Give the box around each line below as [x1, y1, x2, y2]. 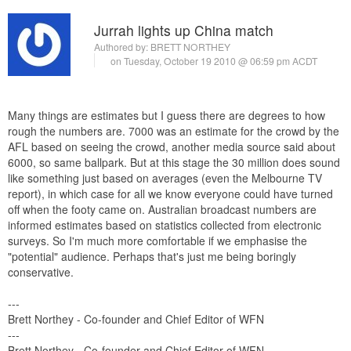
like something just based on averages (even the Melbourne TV [8, 169, 322, 186]
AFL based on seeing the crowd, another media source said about [8, 138, 335, 154]
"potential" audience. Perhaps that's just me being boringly [8, 248, 296, 264]
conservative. [8, 263, 74, 280]
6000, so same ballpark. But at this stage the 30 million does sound [8, 154, 340, 170]
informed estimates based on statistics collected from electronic [8, 216, 321, 233]
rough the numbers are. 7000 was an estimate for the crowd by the [8, 122, 339, 139]
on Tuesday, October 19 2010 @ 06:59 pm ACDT [110, 53, 317, 67]
